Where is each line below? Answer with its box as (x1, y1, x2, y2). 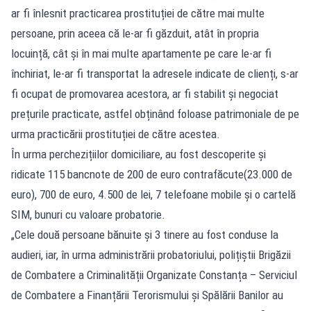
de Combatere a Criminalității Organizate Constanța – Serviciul (11, 267, 297, 282)
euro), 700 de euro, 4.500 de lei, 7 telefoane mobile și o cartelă (11, 187, 296, 201)
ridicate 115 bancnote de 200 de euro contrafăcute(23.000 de (11, 167, 292, 181)
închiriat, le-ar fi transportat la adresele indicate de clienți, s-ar (11, 66, 299, 81)
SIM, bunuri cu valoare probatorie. (11, 207, 165, 221)
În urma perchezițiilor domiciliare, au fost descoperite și (11, 146, 266, 161)
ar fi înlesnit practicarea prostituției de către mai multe (11, 6, 264, 20)
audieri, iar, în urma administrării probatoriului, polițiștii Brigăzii (11, 247, 291, 262)
